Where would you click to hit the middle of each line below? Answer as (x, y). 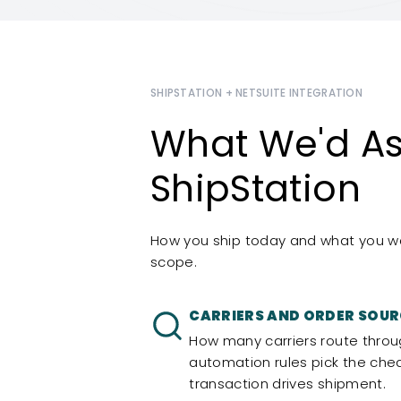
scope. (174, 262)
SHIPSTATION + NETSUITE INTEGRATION (257, 94)
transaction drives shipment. (287, 384)
